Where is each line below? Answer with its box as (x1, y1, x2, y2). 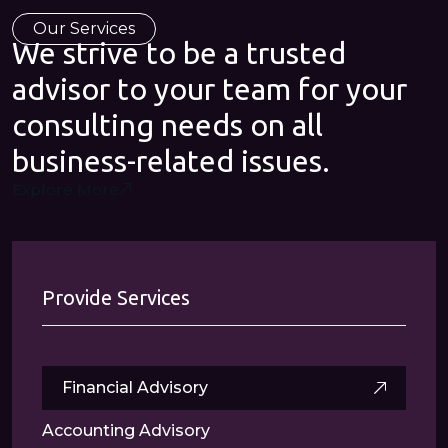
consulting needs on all (12, 108, 323, 142)
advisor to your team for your (12, 72, 407, 106)
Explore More (12, 180, 119, 199)
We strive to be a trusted (12, 36, 346, 70)
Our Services (33, 19, 135, 38)
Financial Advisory (62, 378, 208, 397)
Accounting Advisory (42, 421, 210, 440)
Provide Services (42, 286, 190, 309)
